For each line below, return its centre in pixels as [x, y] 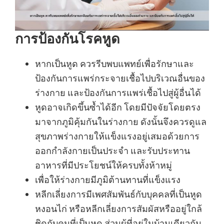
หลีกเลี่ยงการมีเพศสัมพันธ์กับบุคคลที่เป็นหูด [118, 194]
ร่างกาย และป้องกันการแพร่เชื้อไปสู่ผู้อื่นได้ [118, 93]
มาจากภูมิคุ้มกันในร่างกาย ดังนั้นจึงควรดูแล [121, 122]
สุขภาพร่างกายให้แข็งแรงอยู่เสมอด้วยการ [117, 136]
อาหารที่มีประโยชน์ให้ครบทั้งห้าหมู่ [103, 165]
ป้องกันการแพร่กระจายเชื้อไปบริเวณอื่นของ [120, 78]
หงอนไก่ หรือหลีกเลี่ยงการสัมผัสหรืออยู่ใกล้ [118, 209]
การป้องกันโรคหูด [67, 38]
